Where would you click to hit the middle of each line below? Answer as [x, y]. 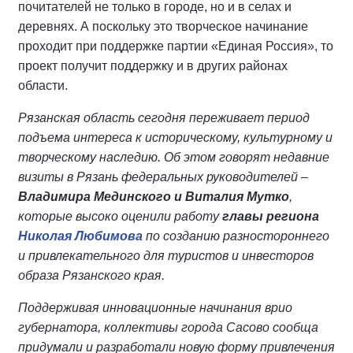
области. [43, 85]
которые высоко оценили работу [120, 216]
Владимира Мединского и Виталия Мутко [154, 197]
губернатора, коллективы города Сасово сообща [168, 327]
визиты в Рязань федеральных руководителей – [163, 177]
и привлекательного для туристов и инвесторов [166, 256]
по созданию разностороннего [236, 236]
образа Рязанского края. [91, 275]
